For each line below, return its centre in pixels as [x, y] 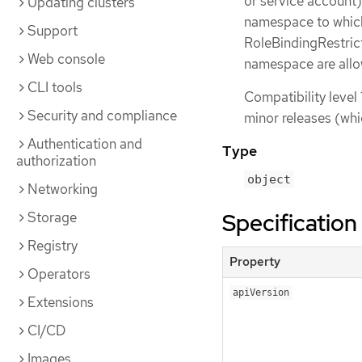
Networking [63, 189]
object [269, 180]
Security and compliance [102, 116]
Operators [59, 274]
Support [53, 31]
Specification [290, 223]
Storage [52, 217]
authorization [56, 161]
